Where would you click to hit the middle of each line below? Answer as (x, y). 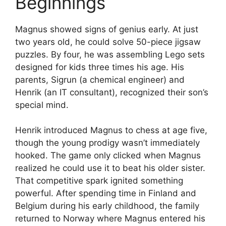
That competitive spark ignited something (99, 181)
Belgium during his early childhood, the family (107, 206)
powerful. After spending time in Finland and (106, 193)
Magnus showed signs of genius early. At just (107, 29)
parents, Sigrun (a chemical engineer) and (100, 79)
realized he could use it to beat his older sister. (110, 168)
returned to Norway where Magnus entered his (110, 218)
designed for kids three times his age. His (100, 67)
